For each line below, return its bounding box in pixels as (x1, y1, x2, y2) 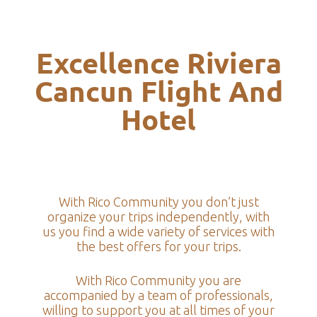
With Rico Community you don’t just (58, 194, 259, 209)
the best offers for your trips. (76, 238, 241, 253)
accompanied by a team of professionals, (44, 287, 273, 302)
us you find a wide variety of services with (42, 224, 275, 238)
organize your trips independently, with (47, 209, 270, 224)
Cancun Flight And (34, 71, 283, 109)
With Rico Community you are (76, 272, 241, 287)
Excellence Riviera (35, 43, 282, 81)
